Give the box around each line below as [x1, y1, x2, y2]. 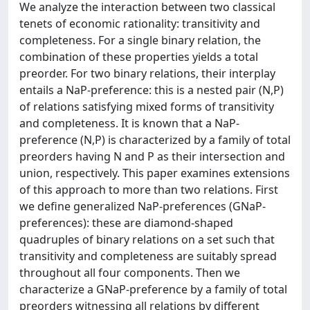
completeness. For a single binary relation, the [19, 33, 261, 48]
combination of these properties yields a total [19, 49, 258, 64]
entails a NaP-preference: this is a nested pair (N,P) [19, 82, 284, 98]
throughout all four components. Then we [19, 265, 240, 280]
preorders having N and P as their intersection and [19, 149, 285, 164]
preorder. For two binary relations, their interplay [19, 66, 275, 81]
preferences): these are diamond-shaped [19, 215, 233, 230]
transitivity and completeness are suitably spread [19, 248, 277, 264]
